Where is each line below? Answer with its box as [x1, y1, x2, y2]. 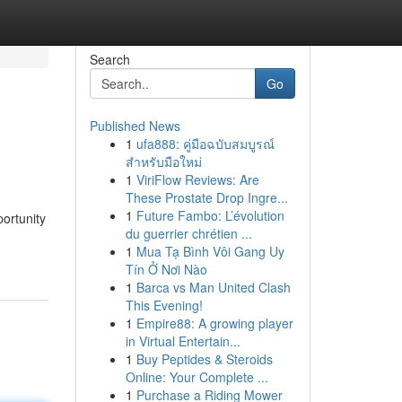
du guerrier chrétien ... [125, 224, 252, 242]
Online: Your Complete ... [125, 368, 268, 386]
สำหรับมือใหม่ [125, 153, 202, 170]
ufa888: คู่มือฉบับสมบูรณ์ [135, 135, 275, 153]
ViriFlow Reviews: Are [135, 170, 259, 188]
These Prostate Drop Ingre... [125, 188, 288, 206]
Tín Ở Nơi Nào [125, 260, 207, 278]
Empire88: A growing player [135, 314, 293, 332]
